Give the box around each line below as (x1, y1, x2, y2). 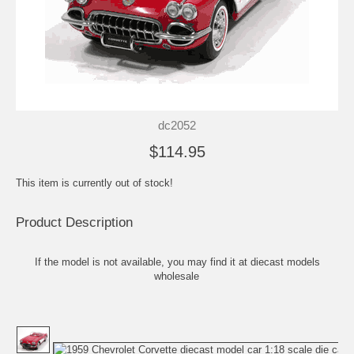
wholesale (154, 269, 199, 282)
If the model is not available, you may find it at (34, 255, 250, 268)
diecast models (250, 255, 320, 268)
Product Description (16, 214, 133, 230)
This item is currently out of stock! (16, 176, 173, 189)
